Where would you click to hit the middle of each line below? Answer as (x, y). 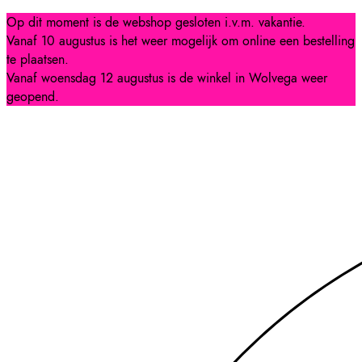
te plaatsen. (38, 59)
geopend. (33, 97)
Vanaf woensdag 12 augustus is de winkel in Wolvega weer (167, 78)
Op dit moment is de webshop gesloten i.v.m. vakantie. (156, 22)
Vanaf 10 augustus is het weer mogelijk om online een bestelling (181, 41)
